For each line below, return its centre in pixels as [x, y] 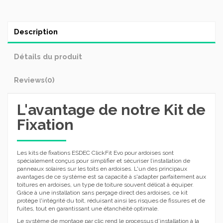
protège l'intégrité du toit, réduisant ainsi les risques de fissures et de [111, 200]
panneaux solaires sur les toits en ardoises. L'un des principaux [102, 168]
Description [36, 31]
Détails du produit [48, 56]
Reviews [29, 80]
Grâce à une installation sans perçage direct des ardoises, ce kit [102, 192]
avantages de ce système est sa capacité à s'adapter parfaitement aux [111, 176]
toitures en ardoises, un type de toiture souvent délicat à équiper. [105, 184]
